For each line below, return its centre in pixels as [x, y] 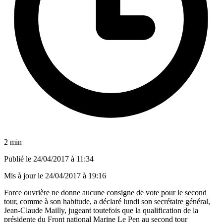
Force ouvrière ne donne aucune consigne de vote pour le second [105, 192]
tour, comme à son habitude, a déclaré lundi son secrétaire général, [107, 201]
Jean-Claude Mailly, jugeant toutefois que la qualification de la [101, 210]
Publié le [19, 159]
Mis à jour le [25, 175]
